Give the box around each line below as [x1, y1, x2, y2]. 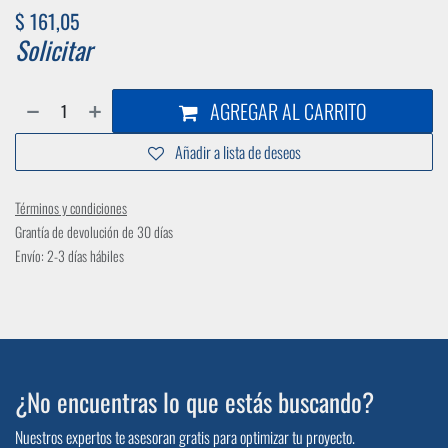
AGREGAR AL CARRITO [205, 96, 367, 126]
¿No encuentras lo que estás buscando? [15, 383, 374, 420]
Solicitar [15, 31, 92, 68]
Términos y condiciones [15, 197, 127, 218]
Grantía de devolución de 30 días [15, 221, 173, 242]
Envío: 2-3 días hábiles [15, 245, 124, 266]
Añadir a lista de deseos [174, 140, 301, 164]
